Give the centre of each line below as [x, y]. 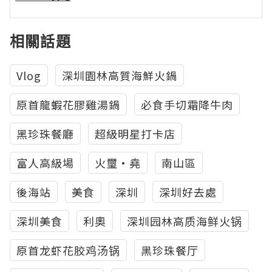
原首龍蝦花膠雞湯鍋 [68, 104]
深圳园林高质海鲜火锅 [185, 221]
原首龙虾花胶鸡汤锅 [68, 250]
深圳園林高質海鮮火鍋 [120, 75]
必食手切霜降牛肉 [187, 104]
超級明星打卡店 [135, 134]
